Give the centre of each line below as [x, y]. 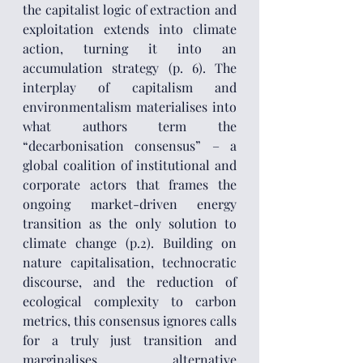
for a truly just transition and [130, 340]
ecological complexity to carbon [130, 301]
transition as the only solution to [130, 223]
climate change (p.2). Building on [130, 243]
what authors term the [130, 126]
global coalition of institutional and [130, 165]
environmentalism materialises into [130, 107]
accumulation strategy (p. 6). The [130, 68]
